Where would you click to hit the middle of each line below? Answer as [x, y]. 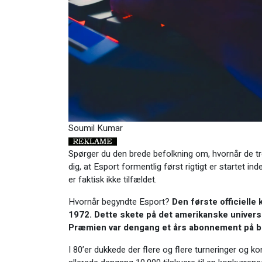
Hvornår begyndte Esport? [120, 201]
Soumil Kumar [96, 128]
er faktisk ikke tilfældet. [114, 179]
